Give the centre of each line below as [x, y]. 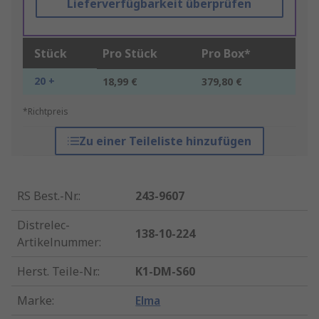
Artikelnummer [58, 242]
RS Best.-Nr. [48, 196]
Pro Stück [130, 54]
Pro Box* [226, 54]
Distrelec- [43, 225]
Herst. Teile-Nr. [57, 272]
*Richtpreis [46, 112]
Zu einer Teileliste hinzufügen [165, 141]
